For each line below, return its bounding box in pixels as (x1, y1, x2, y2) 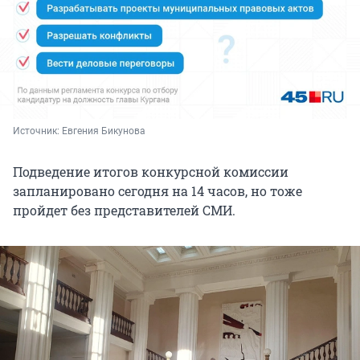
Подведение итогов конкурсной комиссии (13, 162, 288, 180)
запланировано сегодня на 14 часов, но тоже (13, 182, 302, 199)
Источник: (13, 125, 62, 137)
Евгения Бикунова (62, 125, 145, 137)
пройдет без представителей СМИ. (13, 201, 235, 219)
